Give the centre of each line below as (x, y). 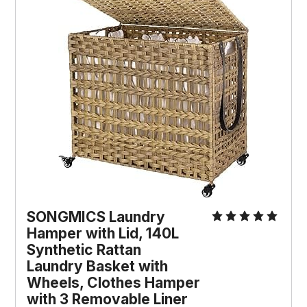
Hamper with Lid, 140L (103, 234)
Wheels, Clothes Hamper (114, 283)
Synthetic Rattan (84, 250)
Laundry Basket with (98, 267)
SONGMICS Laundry (96, 217)
